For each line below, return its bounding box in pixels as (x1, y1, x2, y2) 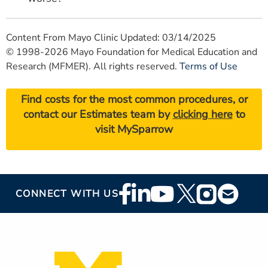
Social (118, 199, 157, 218)
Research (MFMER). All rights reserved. (6, 59, 179, 73)
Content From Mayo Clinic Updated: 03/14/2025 (6, 31, 216, 44)
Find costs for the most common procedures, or (20, 92, 248, 107)
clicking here (172, 107, 233, 122)
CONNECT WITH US (16, 187, 118, 200)
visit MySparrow (95, 122, 173, 137)
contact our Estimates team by (23, 107, 173, 122)
